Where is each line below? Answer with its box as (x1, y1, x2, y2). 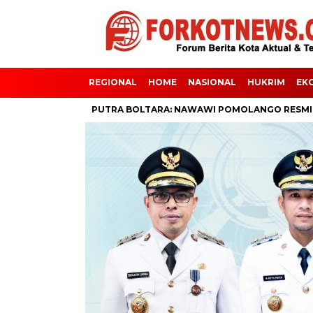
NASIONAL (188, 77, 236, 87)
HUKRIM (247, 77, 285, 87)
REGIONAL (89, 77, 137, 87)
